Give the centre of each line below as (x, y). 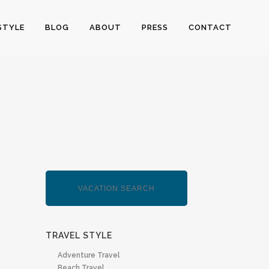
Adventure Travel (89, 255)
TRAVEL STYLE (79, 235)
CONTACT (210, 27)
